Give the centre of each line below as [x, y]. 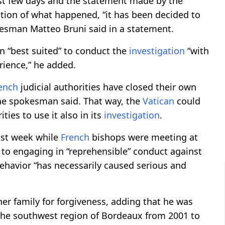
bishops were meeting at [144, 137]
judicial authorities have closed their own [107, 87]
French [75, 137]
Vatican [158, 101]
